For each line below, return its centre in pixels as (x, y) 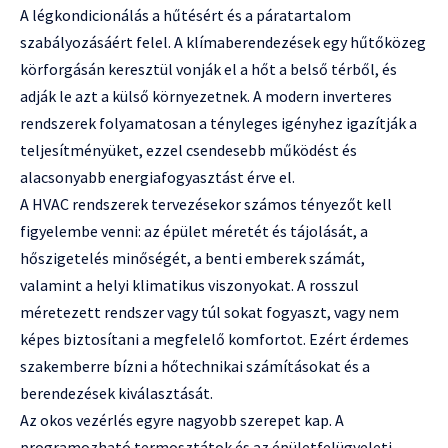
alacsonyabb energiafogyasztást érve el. (157, 176)
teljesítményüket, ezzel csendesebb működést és (188, 149)
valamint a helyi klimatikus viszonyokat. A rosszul (189, 284)
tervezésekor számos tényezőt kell (271, 203)
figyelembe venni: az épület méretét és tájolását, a (194, 230)
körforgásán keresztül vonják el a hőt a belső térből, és (208, 68)
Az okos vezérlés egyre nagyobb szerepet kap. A (182, 419)
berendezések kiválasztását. (116, 392)
